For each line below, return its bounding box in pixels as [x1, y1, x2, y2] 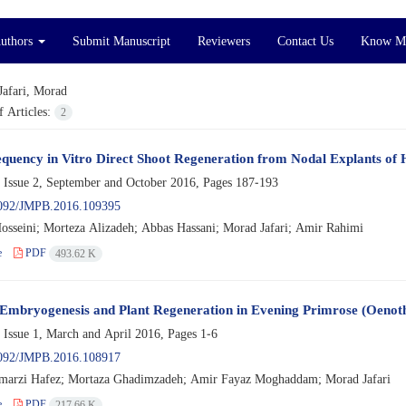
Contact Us [277, 32, 333, 49]
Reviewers [198, 32, 250, 49]
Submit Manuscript [72, 32, 170, 49]
